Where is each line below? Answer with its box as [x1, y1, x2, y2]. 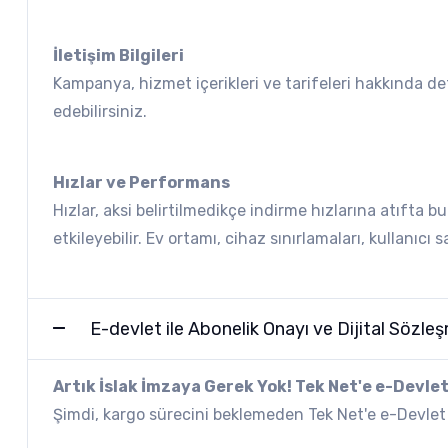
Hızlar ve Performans [53, 172, 230, 192]
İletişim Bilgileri [53, 45, 184, 65]
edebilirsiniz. [53, 101, 147, 121]
